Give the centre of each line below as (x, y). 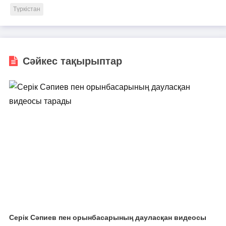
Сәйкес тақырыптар (72, 61)
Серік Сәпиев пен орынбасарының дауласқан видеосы (107, 217)
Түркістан (27, 9)
